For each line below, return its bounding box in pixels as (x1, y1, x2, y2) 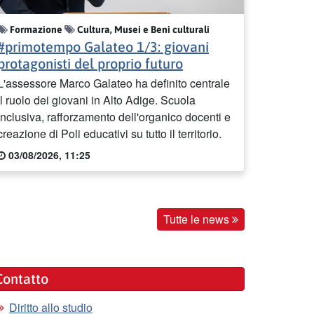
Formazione (8, 24, 64, 36)
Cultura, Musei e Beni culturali (75, 24, 210, 36)
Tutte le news (163, 211, 232, 228)
